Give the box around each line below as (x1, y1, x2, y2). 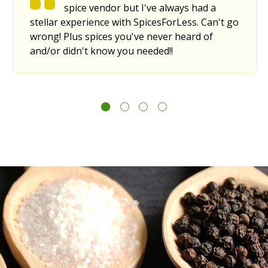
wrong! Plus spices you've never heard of (29, 29, 213, 43)
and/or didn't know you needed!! (29, 44, 173, 57)
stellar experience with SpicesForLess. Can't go (29, 15, 239, 29)
